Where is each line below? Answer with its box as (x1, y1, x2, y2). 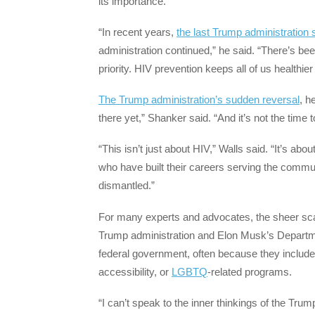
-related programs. (207, 265, 292, 278)
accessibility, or (98, 265, 172, 278)
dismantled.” (98, 179, 155, 192)
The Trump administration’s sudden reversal (98, 94, 300, 106)
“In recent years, (98, 25, 176, 38)
